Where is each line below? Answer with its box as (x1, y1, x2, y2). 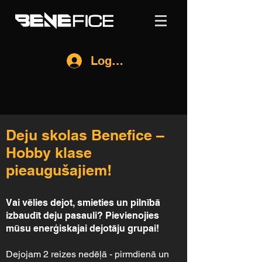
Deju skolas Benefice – (6, 126, 164, 144)
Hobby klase (6, 144, 92, 161)
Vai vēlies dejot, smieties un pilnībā (6, 197, 160, 208)
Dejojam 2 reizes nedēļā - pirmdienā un (6, 249, 169, 260)
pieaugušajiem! (6, 161, 116, 179)
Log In (90, 54, 126, 68)
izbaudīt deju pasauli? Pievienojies (6, 210, 159, 221)
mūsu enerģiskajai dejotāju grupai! (6, 223, 159, 234)
